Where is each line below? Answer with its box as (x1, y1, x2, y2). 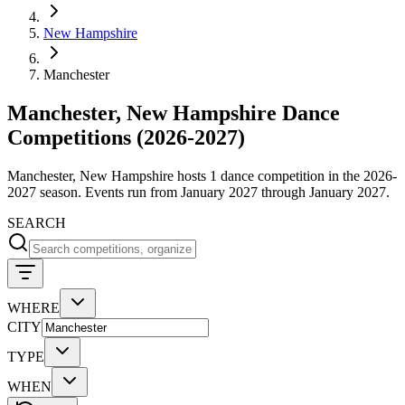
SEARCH (7, 214, 66, 231)
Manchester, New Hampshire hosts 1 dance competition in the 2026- (7, 167, 397, 184)
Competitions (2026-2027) (7, 125, 245, 149)
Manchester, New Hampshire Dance (7, 100, 340, 125)
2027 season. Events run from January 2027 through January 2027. (7, 184, 390, 200)
